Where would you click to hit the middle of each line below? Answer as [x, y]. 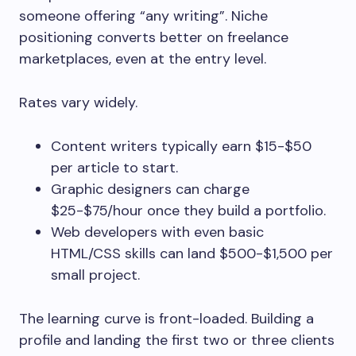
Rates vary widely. [78, 103]
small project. [95, 275]
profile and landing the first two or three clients [177, 340]
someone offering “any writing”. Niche [143, 16]
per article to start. [114, 168]
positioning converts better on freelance [154, 37]
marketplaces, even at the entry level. [145, 59]
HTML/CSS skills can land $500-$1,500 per [192, 253]
